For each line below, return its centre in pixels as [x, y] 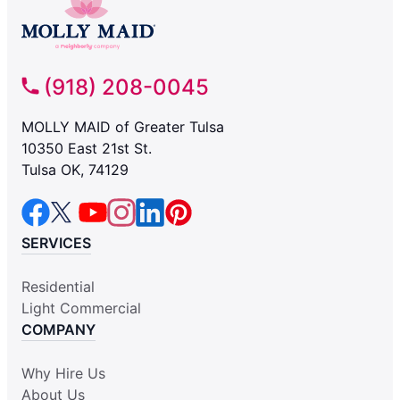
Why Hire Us [63, 374]
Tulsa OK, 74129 [75, 170]
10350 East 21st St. [87, 149]
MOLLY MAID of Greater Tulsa [123, 127]
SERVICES [56, 243]
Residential [58, 287]
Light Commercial [81, 308]
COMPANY [58, 330]
